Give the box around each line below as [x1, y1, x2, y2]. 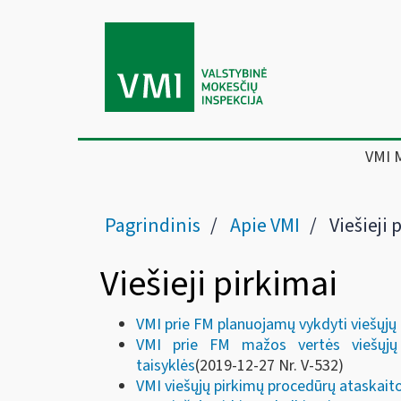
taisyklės [136, 354, 195, 377]
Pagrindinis [105, 211, 200, 240]
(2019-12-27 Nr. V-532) [195, 354, 344, 377]
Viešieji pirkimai [100, 258, 337, 310]
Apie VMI [230, 211, 300, 240]
